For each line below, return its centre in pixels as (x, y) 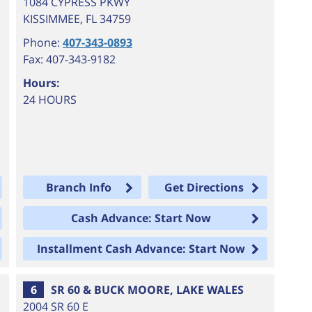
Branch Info (78, 187)
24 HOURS (50, 100)
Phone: (43, 42)
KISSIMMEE (52, 19)
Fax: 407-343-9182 (70, 59)
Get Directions (204, 187)
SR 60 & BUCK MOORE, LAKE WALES (148, 290)
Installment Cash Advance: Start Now (141, 249)
